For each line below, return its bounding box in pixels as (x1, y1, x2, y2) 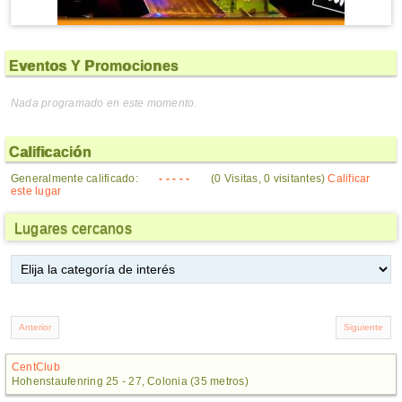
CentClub (12, 361, 60, 373)
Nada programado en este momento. (11, 97, 197, 109)
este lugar (11, 185, 62, 197)
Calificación (9, 144, 92, 160)
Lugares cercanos (14, 221, 132, 236)
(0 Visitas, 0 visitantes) (208, 172, 328, 185)
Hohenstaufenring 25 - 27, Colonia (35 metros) (12, 375, 249, 388)
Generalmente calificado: (11, 172, 141, 185)
